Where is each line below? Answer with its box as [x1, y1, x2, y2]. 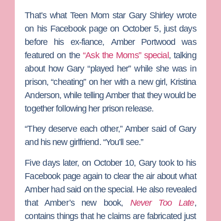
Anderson [25, 90, 60, 100]
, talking [168, 50, 196, 60]
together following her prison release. [25, 103, 154, 113]
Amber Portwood [110, 37, 176, 47]
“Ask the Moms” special [83, 50, 169, 60]
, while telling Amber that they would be [59, 90, 196, 100]
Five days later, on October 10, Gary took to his [25, 157, 196, 168]
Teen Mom [70, 10, 112, 20]
